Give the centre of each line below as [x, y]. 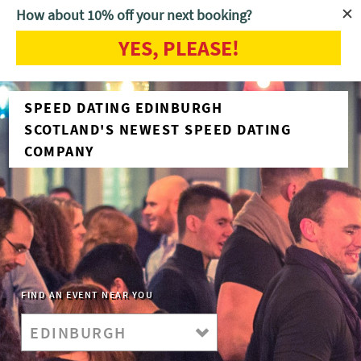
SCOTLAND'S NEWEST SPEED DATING [158, 129]
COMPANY [59, 151]
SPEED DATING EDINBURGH [123, 108]
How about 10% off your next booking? [134, 15]
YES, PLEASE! [178, 48]
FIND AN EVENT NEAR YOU [87, 295]
